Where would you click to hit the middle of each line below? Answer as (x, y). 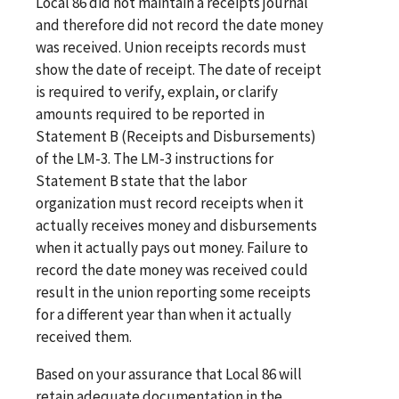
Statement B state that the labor (141, 180)
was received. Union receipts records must (171, 47)
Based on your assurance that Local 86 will (169, 374)
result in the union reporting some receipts (173, 292)
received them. (84, 336)
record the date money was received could (172, 269)
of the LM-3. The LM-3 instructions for (155, 158)
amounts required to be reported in (150, 114)
